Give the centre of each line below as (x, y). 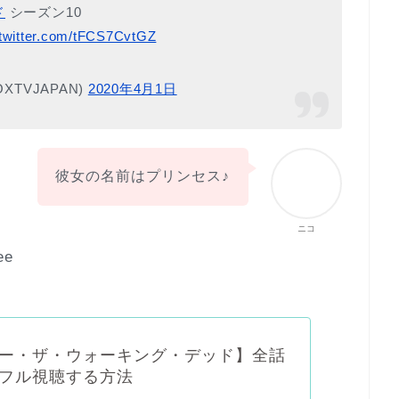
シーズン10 (43, 12)
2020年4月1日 (132, 88)
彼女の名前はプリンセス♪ (143, 176)
